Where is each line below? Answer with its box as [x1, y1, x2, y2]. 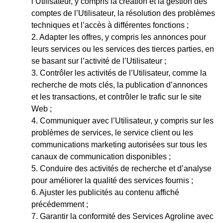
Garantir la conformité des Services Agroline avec [40, 212, 214, 221]
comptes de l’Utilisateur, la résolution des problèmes [31, 8, 215, 17]
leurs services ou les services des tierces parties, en [31, 44, 214, 53]
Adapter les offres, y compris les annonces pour [39, 32, 206, 41]
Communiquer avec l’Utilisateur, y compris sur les [40, 116, 214, 125]
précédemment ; [31, 200, 88, 209]
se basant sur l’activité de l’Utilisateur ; [31, 56, 166, 65]
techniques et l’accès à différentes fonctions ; [31, 20, 189, 29]
